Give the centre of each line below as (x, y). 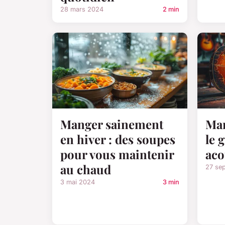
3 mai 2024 (78, 182)
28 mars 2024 (82, 10)
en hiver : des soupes (118, 139)
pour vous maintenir (117, 154)
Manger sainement (112, 124)
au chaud (86, 169)
